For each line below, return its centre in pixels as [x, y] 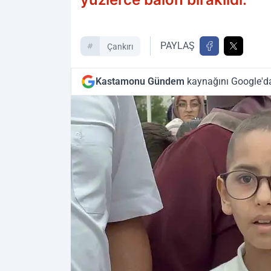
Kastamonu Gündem [140, 81]
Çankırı [120, 47]
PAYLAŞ [178, 46]
